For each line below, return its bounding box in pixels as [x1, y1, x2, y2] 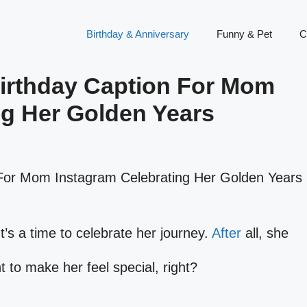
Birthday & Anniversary [86, 28, 189, 40]
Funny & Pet [217, 28, 272, 40]
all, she [241, 225, 288, 241]
